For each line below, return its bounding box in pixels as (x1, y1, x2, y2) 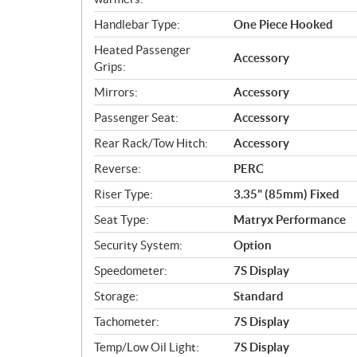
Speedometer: (94, 263, 167, 277)
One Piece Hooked (233, 17, 333, 31)
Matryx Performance (233, 212, 346, 226)
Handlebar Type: (94, 17, 180, 31)
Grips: (94, 59, 126, 73)
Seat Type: (94, 212, 149, 226)
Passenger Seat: (94, 110, 178, 124)
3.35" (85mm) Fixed (233, 186, 339, 201)
